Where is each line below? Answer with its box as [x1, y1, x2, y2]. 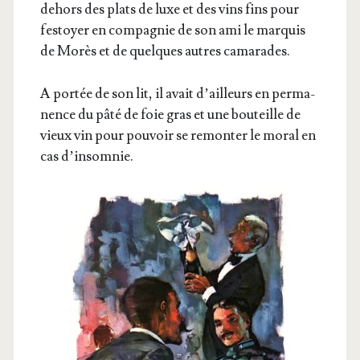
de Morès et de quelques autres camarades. [39, 42, 290, 61]
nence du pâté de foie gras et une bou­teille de [39, 104, 301, 124]
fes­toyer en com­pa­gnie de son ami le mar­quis [39, 21, 305, 40]
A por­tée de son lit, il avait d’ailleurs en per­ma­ [39, 84, 316, 103]
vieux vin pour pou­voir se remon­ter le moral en [39, 125, 316, 145]
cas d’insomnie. [39, 146, 133, 166]
